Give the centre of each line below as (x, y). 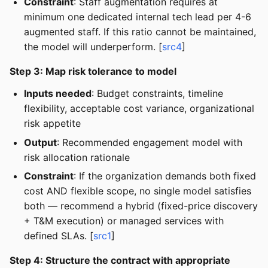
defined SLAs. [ (59, 235)
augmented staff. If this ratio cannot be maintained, (140, 32)
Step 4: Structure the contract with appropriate (120, 260)
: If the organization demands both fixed (165, 176)
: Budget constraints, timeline (157, 94)
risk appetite (52, 124)
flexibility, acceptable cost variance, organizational (139, 109)
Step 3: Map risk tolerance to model (93, 71)
